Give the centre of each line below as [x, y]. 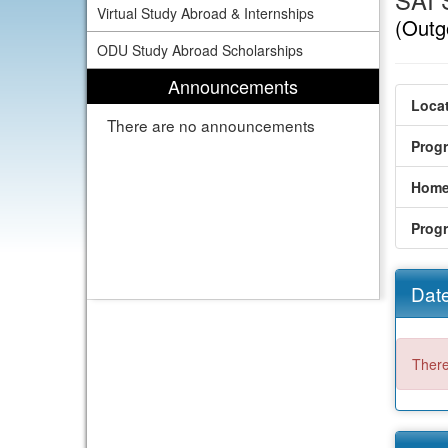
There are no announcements [211, 125]
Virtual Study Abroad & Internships [205, 13]
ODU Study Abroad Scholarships [200, 50]
